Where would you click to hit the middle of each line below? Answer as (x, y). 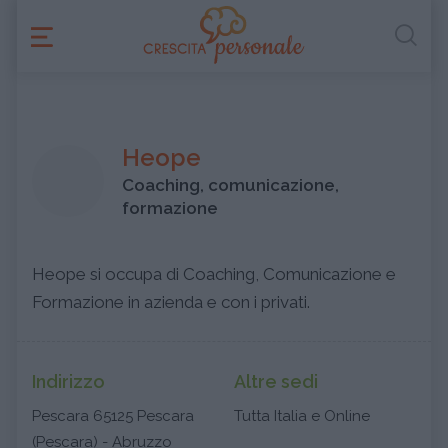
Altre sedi (276, 381)
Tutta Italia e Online (302, 416)
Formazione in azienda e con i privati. (171, 302)
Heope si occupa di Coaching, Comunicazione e (214, 274)
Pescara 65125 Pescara (113, 416)
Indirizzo (68, 381)
